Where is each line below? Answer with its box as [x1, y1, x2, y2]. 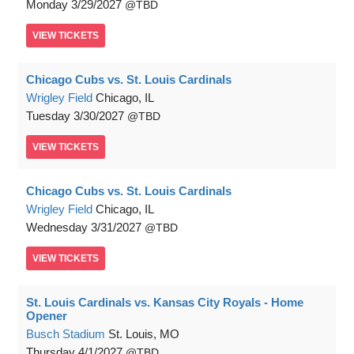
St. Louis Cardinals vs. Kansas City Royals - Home [26, 296, 303, 309]
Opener [26, 309, 67, 322]
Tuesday [26, 109, 70, 122]
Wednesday [26, 220, 88, 234]
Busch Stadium [26, 327, 105, 341]
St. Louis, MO [108, 327, 179, 341]
